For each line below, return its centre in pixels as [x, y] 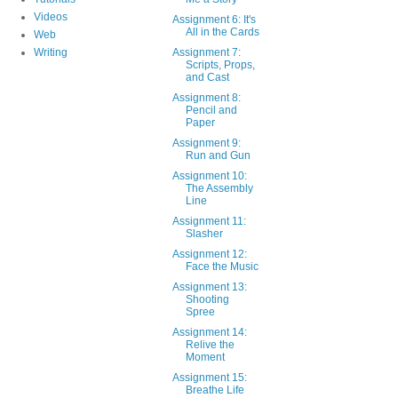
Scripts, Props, [220, 64]
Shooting [207, 299]
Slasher [204, 233]
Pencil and [211, 110]
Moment [205, 357]
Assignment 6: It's [214, 19]
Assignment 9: [206, 143]
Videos [50, 16]
